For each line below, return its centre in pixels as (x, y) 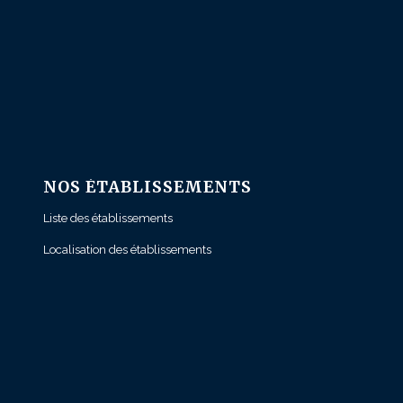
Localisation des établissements (127, 250)
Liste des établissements (107, 219)
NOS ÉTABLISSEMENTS (147, 188)
